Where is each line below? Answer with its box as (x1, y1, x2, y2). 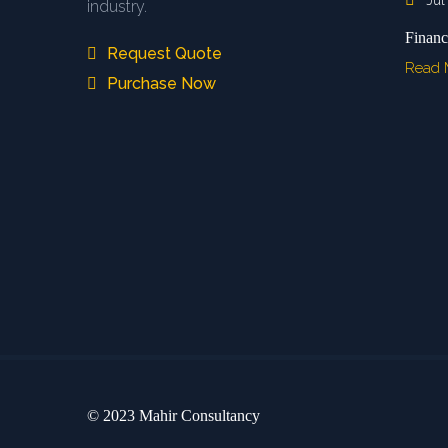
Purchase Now (103, 74, 216, 93)
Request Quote (103, 44, 222, 63)
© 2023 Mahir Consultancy (87, 407, 260, 424)
